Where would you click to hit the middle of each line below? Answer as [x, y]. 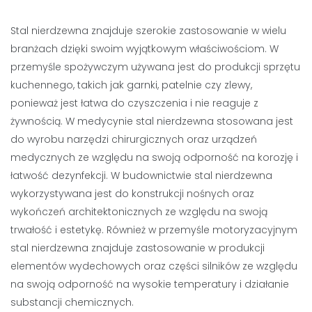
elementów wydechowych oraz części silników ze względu [154, 266]
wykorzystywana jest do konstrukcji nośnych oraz [132, 194]
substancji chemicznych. [72, 302]
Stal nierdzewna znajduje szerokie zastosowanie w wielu [148, 31]
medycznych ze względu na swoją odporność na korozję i [154, 157]
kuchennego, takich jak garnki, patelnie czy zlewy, [131, 85]
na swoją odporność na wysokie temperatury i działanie [150, 284]
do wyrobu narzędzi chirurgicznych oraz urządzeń [134, 139]
